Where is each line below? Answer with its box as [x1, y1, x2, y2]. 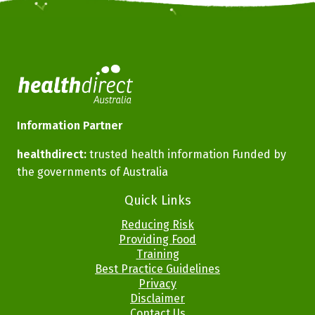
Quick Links [124, 193, 191, 209]
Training [136, 247, 179, 262]
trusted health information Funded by [86, 148, 286, 162]
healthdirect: [17, 148, 86, 162]
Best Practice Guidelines [95, 262, 220, 276]
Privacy [139, 277, 176, 291]
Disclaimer [130, 292, 185, 306]
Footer [16, 191, 66, 214]
